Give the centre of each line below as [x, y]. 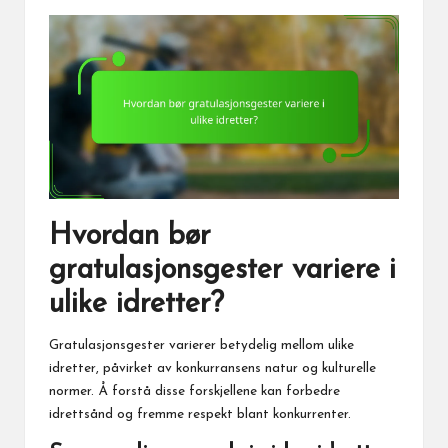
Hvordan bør [130, 236]
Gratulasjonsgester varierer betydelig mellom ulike [201, 345]
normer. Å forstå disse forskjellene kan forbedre [194, 391]
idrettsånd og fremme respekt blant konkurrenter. [200, 414]
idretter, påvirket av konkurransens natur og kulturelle [212, 368]
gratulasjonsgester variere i [222, 270]
